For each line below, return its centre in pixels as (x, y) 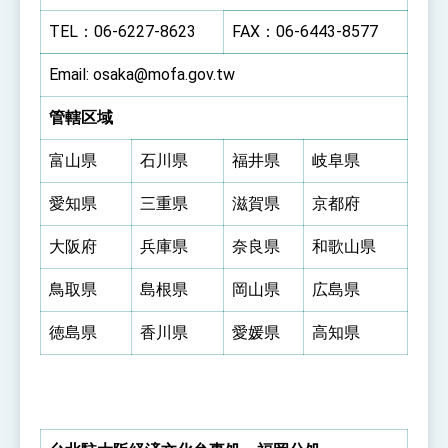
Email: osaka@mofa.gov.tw (142, 74)
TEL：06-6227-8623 (122, 31)
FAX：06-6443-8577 (305, 31)
